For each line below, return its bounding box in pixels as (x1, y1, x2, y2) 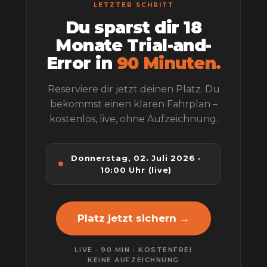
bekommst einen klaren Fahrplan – (49, 98, 218, 110)
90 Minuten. (116, 53, 221, 73)
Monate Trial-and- (55, 35, 212, 55)
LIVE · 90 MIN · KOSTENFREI (74, 246, 193, 254)
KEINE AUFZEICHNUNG (88, 256, 179, 264)
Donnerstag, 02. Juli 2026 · (70, 153, 201, 163)
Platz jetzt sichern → (77, 212, 190, 224)
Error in (46, 53, 117, 73)
